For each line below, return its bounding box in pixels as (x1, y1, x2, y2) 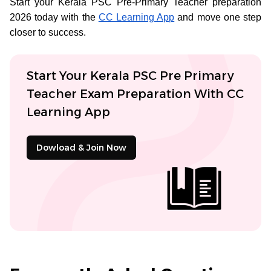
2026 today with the (10, 11, 99, 22)
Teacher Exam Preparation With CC (27, 86, 244, 101)
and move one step (174, 11, 262, 22)
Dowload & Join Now (36, 142, 126, 153)
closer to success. (10, 27, 86, 38)
